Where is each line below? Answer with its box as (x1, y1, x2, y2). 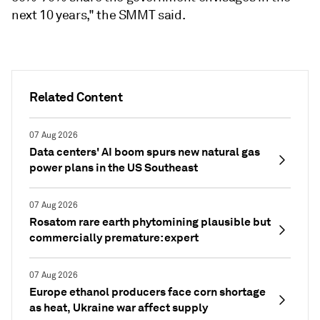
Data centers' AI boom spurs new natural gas (29, 144, 260, 159)
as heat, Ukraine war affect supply (29, 300, 208, 315)
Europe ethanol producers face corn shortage (29, 284, 266, 299)
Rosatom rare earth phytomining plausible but (29, 214, 271, 229)
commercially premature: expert (29, 230, 199, 245)
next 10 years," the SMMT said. (11, 7, 186, 23)
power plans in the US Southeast (29, 160, 198, 175)
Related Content (29, 89, 123, 105)
